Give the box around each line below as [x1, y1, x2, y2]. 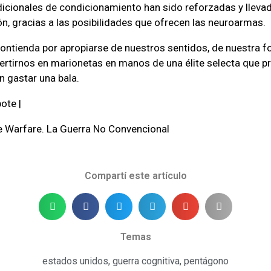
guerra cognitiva [113, 255, 180, 267]
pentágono [184, 255, 229, 267]
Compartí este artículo [84, 169, 187, 181]
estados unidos [42, 255, 108, 267]
